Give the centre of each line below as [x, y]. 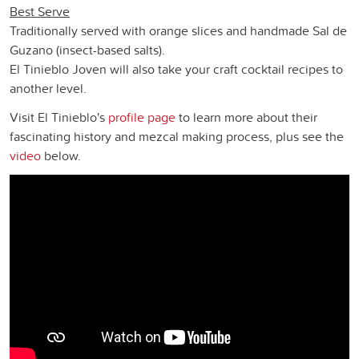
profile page [142, 117]
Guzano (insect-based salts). [87, 49]
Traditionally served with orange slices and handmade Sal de [178, 30]
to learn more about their [246, 117]
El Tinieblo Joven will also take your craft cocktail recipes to [176, 69]
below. [61, 155]
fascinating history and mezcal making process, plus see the [177, 136]
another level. [48, 88]
